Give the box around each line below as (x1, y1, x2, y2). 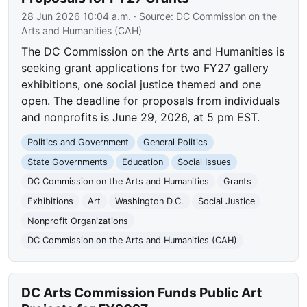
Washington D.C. (114, 196, 184, 207)
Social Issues (177, 156, 231, 167)
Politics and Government (27, 137, 130, 148)
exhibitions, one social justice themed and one (21, 77, 262, 92)
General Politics (143, 137, 208, 148)
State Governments (27, 156, 108, 167)
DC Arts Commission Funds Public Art (21, 284, 262, 301)
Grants (223, 176, 251, 187)
